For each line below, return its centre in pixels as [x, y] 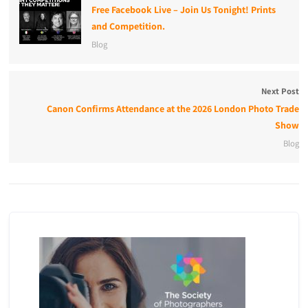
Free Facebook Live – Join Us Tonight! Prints [184, 9]
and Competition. [129, 26]
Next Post [280, 91]
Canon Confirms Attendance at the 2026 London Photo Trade [173, 108]
